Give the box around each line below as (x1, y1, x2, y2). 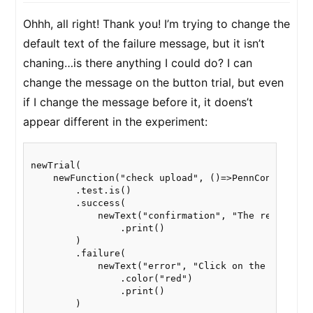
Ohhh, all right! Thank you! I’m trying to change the (23, 17, 290, 31)
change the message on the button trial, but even (23, 75, 284, 89)
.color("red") (31, 273, 193, 284)
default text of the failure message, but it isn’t (23, 36, 265, 50)
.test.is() (31, 185, 131, 196)
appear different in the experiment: (23, 115, 208, 129)
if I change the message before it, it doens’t (23, 95, 253, 109)
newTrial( (31, 160, 81, 170)
